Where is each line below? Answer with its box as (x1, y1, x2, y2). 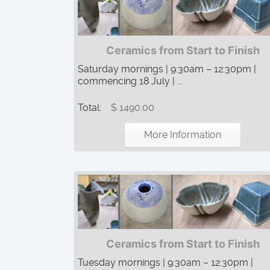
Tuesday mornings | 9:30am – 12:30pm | (78, 256, 253, 268)
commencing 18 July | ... (78, 75, 183, 87)
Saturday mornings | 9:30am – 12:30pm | (78, 63, 256, 75)
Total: (78, 102, 104, 114)
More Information (144, 129, 221, 141)
